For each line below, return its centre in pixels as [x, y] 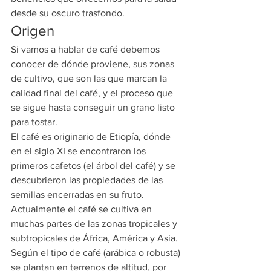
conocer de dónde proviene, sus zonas [94, 64]
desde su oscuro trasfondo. [68, 13]
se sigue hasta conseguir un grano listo [94, 107]
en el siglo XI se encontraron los [80, 151]
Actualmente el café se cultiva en [83, 209]
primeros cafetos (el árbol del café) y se [94, 165]
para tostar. [34, 122]
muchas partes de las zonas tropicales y [95, 224]
